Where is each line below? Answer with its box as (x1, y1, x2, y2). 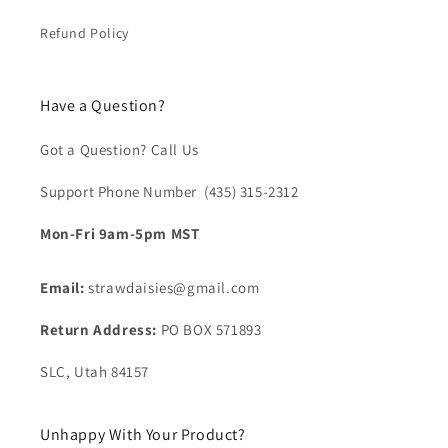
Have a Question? (40, 95, 166, 116)
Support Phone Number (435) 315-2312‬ (40, 182, 299, 201)
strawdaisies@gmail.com (88, 278, 260, 297)
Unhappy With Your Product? (40, 424, 246, 445)
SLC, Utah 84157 (40, 362, 149, 381)
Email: (40, 278, 89, 297)
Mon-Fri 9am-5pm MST (40, 224, 200, 243)
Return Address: (40, 320, 157, 339)
